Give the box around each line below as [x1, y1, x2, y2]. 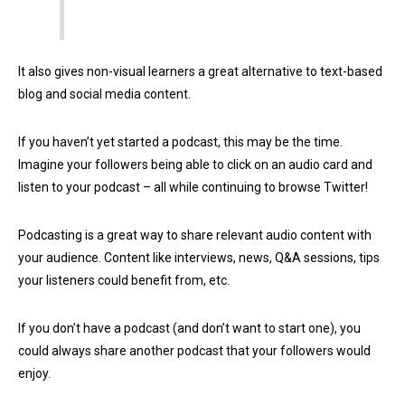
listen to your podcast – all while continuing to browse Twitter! [18, 180, 368, 195]
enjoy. [18, 366, 51, 381]
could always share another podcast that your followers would [18, 344, 371, 359]
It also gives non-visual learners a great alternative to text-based [18, 64, 382, 80]
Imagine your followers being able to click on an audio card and [18, 157, 372, 173]
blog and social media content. [18, 87, 191, 102]
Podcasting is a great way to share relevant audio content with [18, 228, 372, 243]
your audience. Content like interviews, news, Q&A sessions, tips [18, 250, 380, 266]
